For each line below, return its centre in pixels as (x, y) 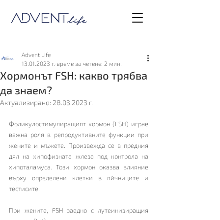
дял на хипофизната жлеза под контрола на (79, 156)
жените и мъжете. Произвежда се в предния (79, 145)
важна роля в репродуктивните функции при (79, 135)
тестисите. (25, 189)
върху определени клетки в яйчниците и (79, 178)
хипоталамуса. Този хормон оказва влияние (79, 167)
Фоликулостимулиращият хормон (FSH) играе (79, 124)
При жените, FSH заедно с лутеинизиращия (79, 210)
